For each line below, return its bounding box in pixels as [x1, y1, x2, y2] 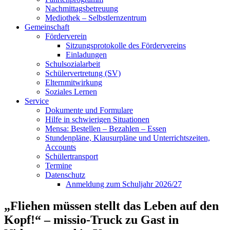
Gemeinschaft [25, 22, 69, 31]
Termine [45, 161, 72, 170]
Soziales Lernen [45, 87, 97, 96]
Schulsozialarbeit [45, 59, 100, 68]
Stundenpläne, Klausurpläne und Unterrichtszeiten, [45, 133, 210, 142]
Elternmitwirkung [45, 78, 102, 87]
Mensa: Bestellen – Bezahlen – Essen [45, 124, 166, 133]
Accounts [45, 142, 76, 151]
